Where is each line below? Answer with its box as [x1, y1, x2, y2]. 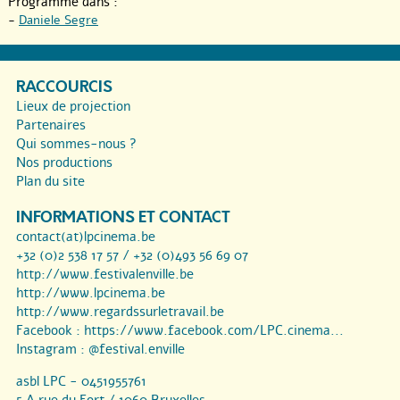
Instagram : [16, 340, 88, 359]
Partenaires [16, 116, 86, 135]
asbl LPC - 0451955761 [16, 372, 146, 391]
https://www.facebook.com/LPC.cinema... [84, 321, 344, 340]
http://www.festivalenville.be [16, 265, 194, 284]
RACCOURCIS [16, 76, 112, 99]
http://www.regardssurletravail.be [16, 303, 224, 321]
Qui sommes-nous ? [16, 135, 137, 154]
